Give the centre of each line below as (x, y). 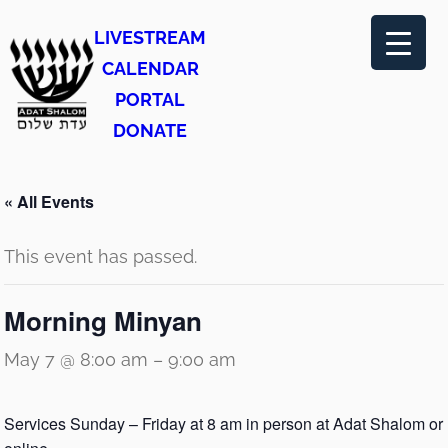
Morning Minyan (103, 320)
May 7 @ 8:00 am (76, 359)
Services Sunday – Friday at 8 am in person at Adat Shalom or (223, 423)
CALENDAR (150, 68)
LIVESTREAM (150, 37)
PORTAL (150, 99)
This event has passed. (100, 256)
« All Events (49, 201)
